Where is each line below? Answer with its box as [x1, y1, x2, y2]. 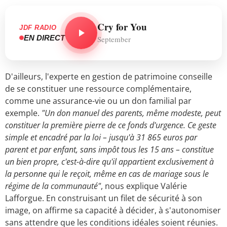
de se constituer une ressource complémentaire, [5, 83, 192, 95]
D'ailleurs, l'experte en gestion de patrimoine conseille [5, 71, 212, 83]
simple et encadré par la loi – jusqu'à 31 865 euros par [5, 132, 197, 143]
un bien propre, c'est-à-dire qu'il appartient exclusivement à [5, 156, 214, 168]
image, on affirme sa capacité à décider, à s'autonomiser [5, 205, 221, 216]
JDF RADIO [19, 23, 57, 31]
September [97, 34, 131, 45]
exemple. [5, 107, 42, 119]
